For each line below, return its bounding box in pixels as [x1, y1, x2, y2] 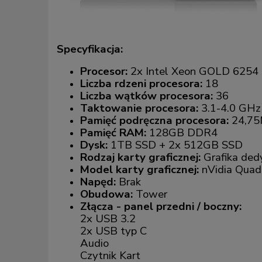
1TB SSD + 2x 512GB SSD [108, 137, 243, 153]
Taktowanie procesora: [80, 100, 198, 116]
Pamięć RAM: [80, 125, 146, 140]
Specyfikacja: [57, 41, 123, 57]
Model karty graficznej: [80, 161, 199, 177]
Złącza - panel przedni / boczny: [80, 198, 242, 214]
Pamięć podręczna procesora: [80, 112, 229, 128]
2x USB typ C [80, 223, 147, 239]
